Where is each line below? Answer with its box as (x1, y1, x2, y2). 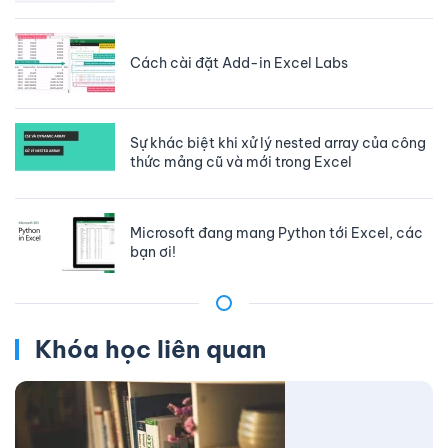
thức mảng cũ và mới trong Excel (130, 153, 352, 172)
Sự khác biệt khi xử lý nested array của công (130, 134, 426, 153)
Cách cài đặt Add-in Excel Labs (130, 53, 348, 72)
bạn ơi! (130, 243, 176, 262)
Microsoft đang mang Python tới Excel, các (130, 224, 423, 243)
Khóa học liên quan (28, 334, 266, 365)
